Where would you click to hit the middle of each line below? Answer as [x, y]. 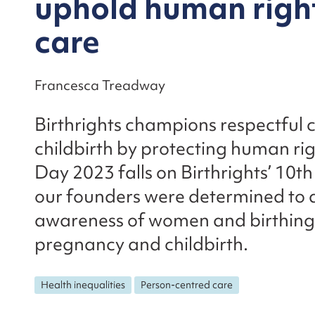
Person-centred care [187, 284]
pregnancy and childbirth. [141, 244]
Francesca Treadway [100, 85]
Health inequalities [83, 284]
